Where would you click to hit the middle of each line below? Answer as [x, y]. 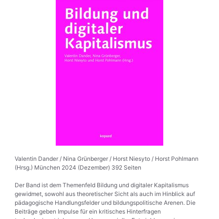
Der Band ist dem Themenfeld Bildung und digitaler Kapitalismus [102, 185]
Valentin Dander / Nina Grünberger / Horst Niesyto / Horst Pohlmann [107, 159]
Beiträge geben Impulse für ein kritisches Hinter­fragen [88, 211]
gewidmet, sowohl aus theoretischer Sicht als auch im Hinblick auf [105, 194]
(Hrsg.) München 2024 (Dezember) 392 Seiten [78, 167]
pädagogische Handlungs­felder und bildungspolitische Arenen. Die [105, 203]
